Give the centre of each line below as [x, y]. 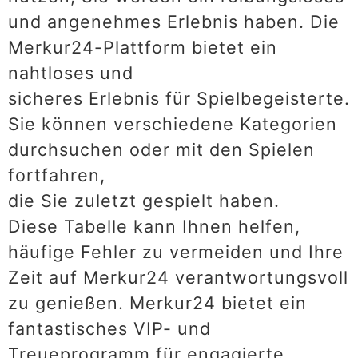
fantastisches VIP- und [109, 328]
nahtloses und [71, 72]
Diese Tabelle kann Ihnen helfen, [154, 226]
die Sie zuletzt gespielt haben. [144, 200]
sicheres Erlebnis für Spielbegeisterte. [179, 98]
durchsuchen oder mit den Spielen [161, 149]
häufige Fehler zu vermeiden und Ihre [176, 251]
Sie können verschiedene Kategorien [173, 123]
